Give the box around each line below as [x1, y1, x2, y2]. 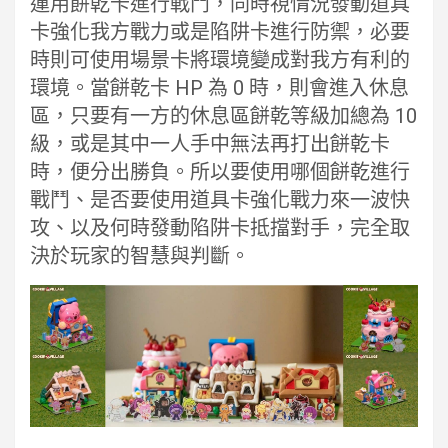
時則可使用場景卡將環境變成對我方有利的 [30, 48, 410, 73]
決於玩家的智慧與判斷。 [30, 244, 250, 269]
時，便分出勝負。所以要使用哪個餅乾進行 [30, 160, 410, 185]
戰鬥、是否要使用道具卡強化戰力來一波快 [30, 188, 410, 213]
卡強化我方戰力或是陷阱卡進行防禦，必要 [30, 20, 410, 45]
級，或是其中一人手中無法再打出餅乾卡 [30, 132, 390, 157]
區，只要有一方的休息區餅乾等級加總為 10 [30, 104, 417, 129]
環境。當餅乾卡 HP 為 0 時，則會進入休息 [30, 76, 409, 101]
